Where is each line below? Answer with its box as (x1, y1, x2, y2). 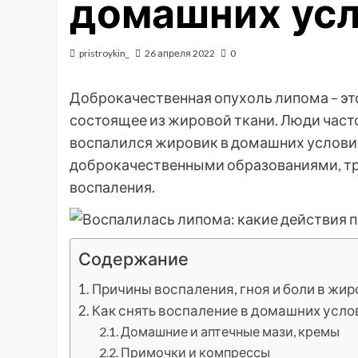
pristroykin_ (79, 47, 129, 59)
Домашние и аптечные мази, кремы (120, 324, 340, 340)
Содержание (78, 249, 189, 270)
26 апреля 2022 (145, 47, 215, 59)
